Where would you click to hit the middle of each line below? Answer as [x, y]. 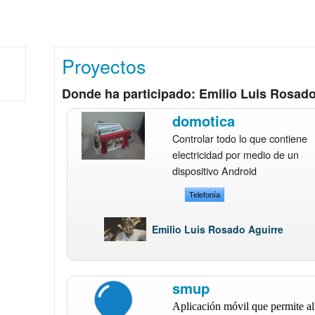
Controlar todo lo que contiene [239, 139]
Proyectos [104, 66]
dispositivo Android [214, 171]
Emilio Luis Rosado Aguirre [218, 230]
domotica [203, 121]
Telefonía [205, 195]
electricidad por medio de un [235, 155]
